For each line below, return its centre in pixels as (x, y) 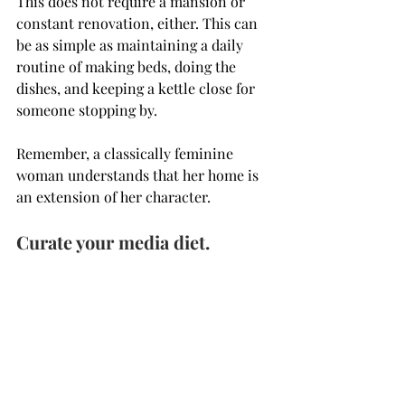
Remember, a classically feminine (127, 154)
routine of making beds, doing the (128, 67)
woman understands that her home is (139, 175)
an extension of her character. (113, 197)
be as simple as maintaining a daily (132, 45)
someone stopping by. (89, 110)
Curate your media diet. (113, 242)
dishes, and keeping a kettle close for (137, 89)
